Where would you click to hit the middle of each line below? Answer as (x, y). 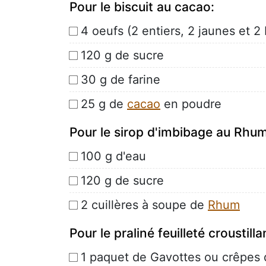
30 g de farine (121, 79)
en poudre (191, 104)
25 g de (104, 104)
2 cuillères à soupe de (144, 205)
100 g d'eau (113, 156)
